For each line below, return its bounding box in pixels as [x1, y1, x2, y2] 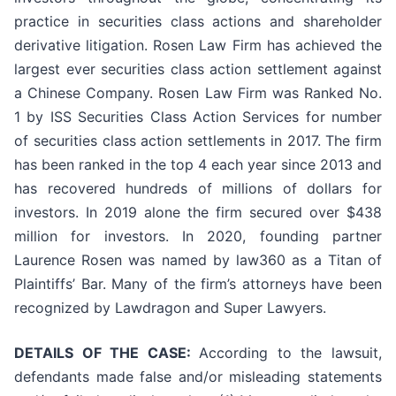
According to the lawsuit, [199, 344, 383, 362]
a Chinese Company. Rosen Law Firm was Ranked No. [14, 84, 382, 103]
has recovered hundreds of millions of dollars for [14, 179, 382, 198]
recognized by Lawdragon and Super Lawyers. [14, 299, 326, 317]
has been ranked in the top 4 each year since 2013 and [14, 156, 382, 174]
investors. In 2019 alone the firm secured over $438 [14, 203, 382, 222]
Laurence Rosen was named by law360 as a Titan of [14, 251, 382, 270]
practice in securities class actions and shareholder [14, 12, 382, 31]
